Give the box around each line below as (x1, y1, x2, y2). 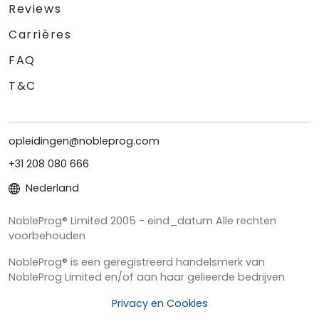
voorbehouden (9, 228, 85, 243)
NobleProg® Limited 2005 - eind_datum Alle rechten (9, 213, 276, 228)
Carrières (9, 26, 72, 43)
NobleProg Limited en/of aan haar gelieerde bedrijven (9, 269, 285, 284)
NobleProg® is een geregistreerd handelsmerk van (9, 254, 265, 269)
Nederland (23, 180, 79, 195)
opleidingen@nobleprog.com (9, 133, 159, 148)
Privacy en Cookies (111, 296, 208, 310)
